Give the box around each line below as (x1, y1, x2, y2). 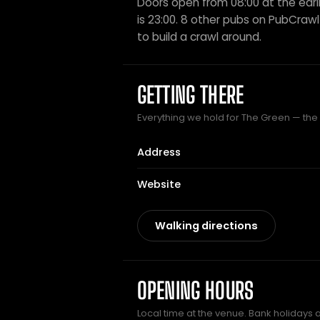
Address (137, 145, 181, 159)
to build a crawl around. (137, 29, 261, 44)
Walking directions (155, 219, 258, 233)
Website (137, 177, 181, 191)
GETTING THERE (137, 81, 244, 109)
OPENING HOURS (137, 277, 254, 304)
